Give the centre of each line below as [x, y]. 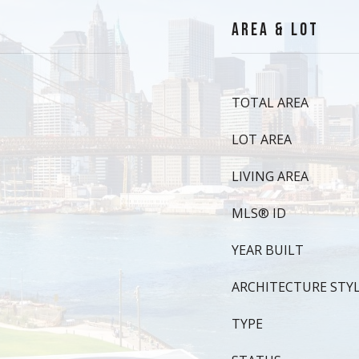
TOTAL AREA [270, 103]
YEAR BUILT [268, 250]
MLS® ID [259, 213]
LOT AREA [262, 139]
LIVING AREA [270, 176]
